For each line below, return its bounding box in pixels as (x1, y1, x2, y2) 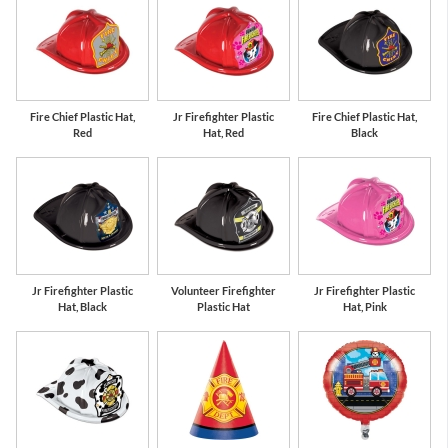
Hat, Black (57, 299, 107, 313)
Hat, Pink (342, 299, 387, 313)
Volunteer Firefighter (170, 283, 276, 297)
